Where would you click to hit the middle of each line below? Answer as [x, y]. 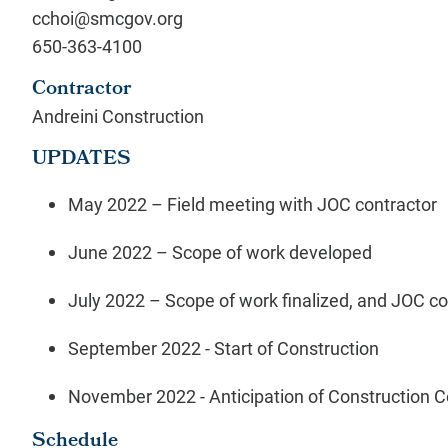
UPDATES [81, 160]
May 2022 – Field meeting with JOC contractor [256, 204]
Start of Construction [296, 348]
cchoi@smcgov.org [109, 18]
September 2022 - [141, 348]
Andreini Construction [118, 116]
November [112, 396]
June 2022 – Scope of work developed [226, 252]
